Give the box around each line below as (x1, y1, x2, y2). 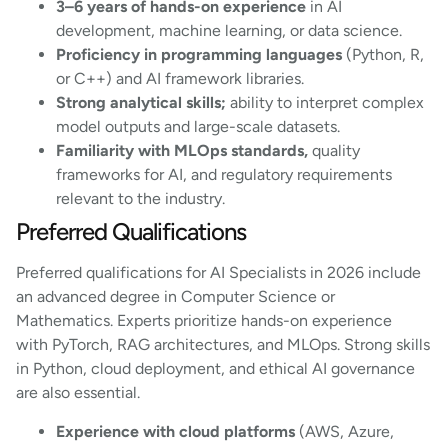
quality (308, 141, 360, 161)
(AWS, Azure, (295, 421, 394, 441)
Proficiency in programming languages (56, 45, 342, 65)
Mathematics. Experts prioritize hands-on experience (16, 311, 392, 331)
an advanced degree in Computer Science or (16, 287, 335, 307)
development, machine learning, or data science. (56, 21, 406, 41)
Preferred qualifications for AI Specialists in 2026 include (16, 263, 421, 283)
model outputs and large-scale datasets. (56, 117, 344, 137)
